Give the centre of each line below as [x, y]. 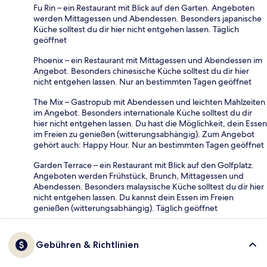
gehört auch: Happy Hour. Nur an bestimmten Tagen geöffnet [149, 145]
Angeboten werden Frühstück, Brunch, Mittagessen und [139, 176]
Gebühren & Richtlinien [87, 245]
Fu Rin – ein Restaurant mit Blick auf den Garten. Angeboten [144, 8]
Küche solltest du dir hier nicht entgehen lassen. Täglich [136, 30]
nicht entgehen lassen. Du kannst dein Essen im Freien [133, 198]
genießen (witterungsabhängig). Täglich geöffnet [125, 208]
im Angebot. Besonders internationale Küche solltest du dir [143, 113]
